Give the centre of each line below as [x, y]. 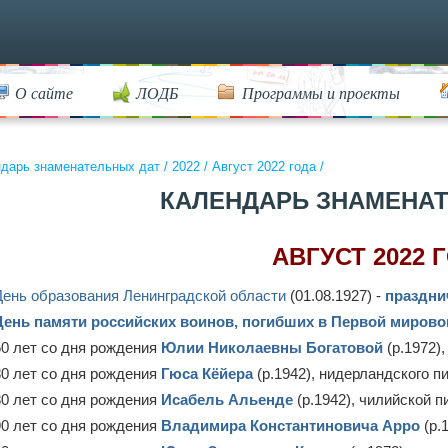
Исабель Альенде [227, 399]
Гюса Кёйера [207, 373]
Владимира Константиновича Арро [290, 425]
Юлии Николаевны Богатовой [272, 347]
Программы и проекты [321, 92]
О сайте [44, 92]
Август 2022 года [264, 166]
